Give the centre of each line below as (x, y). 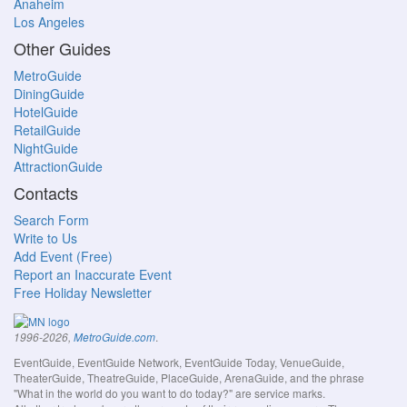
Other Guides (62, 49)
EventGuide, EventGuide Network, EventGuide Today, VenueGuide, (179, 362)
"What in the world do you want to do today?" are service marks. (169, 392)
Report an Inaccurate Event (93, 275)
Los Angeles (49, 22)
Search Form (51, 220)
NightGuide (46, 149)
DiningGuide (49, 94)
